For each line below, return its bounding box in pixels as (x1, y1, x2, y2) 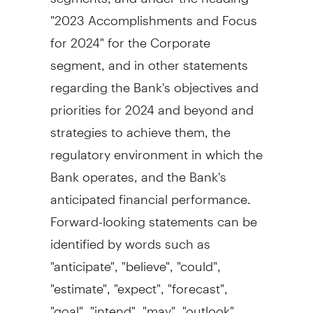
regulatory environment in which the (50, 134, 263, 162)
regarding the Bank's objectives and (50, 67, 259, 95)
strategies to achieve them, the (50, 112, 231, 140)
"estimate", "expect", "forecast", (50, 268, 228, 296)
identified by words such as (50, 224, 210, 252)
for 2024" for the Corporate (50, 22, 210, 50)
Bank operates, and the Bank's (50, 156, 226, 184)
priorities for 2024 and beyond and (50, 89, 254, 117)
